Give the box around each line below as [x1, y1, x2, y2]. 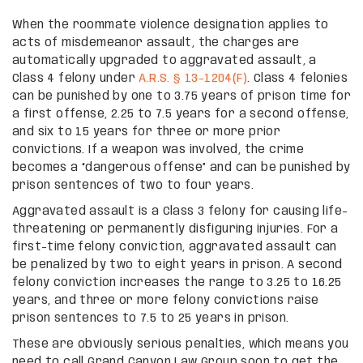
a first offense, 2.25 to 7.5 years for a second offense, [12, 108, 349, 120]
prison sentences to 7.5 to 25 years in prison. [12, 312, 289, 324]
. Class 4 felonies [247, 72, 348, 84]
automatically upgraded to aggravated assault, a [12, 54, 317, 66]
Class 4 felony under [12, 72, 139, 84]
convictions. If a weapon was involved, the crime [12, 143, 305, 156]
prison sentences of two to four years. [12, 179, 254, 191]
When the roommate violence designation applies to [12, 19, 329, 31]
